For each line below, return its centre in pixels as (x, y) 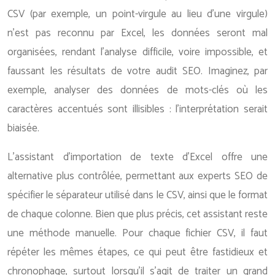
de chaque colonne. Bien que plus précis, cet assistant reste (137, 214)
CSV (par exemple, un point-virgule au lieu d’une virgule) (137, 14)
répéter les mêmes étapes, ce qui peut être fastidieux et (137, 252)
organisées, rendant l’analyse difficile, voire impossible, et (137, 52)
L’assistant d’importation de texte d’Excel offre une (137, 157)
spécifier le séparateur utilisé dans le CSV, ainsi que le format (137, 195)
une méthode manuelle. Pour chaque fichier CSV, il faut (137, 233)
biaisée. (23, 128)
